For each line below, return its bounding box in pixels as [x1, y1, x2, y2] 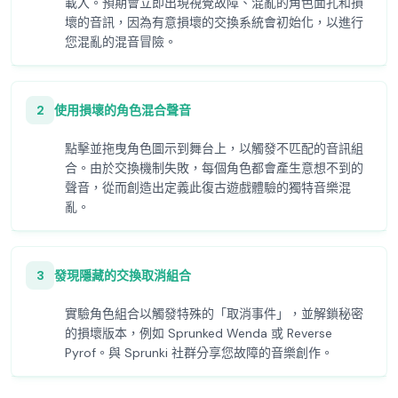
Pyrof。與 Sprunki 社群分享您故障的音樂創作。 [65, 345, 333, 361]
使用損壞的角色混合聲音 [54, 102, 191, 118]
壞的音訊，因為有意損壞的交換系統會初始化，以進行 [65, 14, 363, 30]
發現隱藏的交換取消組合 [54, 267, 191, 283]
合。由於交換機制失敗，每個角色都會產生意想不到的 [65, 160, 363, 176]
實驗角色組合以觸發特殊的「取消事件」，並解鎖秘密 [65, 306, 363, 322]
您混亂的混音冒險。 [65, 34, 177, 50]
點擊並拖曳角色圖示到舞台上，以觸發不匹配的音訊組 [65, 140, 363, 156]
